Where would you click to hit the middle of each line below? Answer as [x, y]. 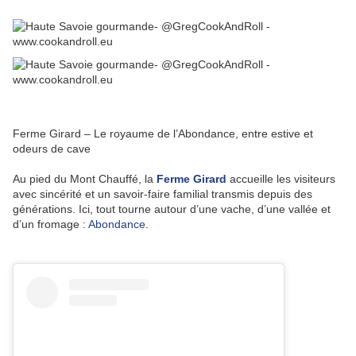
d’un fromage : [50, 224]
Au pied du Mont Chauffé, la [85, 178]
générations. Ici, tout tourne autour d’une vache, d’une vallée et [172, 209]
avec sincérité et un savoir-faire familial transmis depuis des [163, 193]
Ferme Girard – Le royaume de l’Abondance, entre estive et [163, 133]
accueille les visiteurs [281, 178]
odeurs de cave [52, 148]
